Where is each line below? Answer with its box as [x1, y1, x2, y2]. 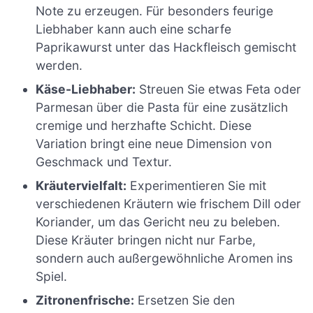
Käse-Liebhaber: [36, 81, 136, 96]
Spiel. [36, 268, 68, 284]
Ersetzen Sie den [134, 292, 235, 307]
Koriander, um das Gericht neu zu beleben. [36, 214, 281, 229]
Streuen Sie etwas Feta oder [136, 81, 302, 96]
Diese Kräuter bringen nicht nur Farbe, [36, 232, 256, 247]
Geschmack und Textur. [36, 154, 173, 169]
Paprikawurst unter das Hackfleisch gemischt [36, 39, 297, 54]
